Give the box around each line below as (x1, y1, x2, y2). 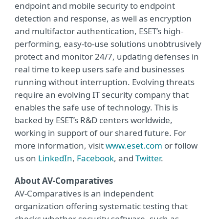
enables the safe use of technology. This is (15, 102, 178, 113)
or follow (162, 140, 197, 151)
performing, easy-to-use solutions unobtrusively (15, 38, 201, 49)
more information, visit (15, 140, 106, 151)
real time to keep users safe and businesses (15, 64, 184, 75)
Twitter (135, 153, 161, 164)
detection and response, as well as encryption (15, 13, 192, 24)
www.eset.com (106, 140, 162, 151)
